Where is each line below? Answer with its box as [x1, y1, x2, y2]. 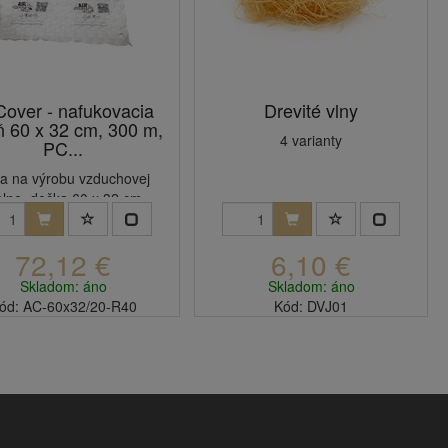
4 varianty [280, 130, 342, 150]
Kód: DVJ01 [274, 296, 348, 316]
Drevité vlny [264, 97, 358, 123]
